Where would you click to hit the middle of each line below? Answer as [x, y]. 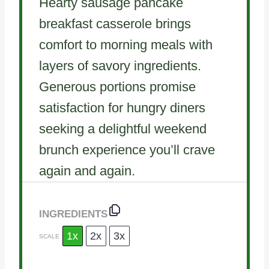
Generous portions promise [117, 86]
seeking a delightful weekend [122, 128]
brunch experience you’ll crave [127, 150]
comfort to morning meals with [125, 44]
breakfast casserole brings [115, 23]
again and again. [87, 171]
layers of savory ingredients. [120, 65]
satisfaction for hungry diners [122, 107]
